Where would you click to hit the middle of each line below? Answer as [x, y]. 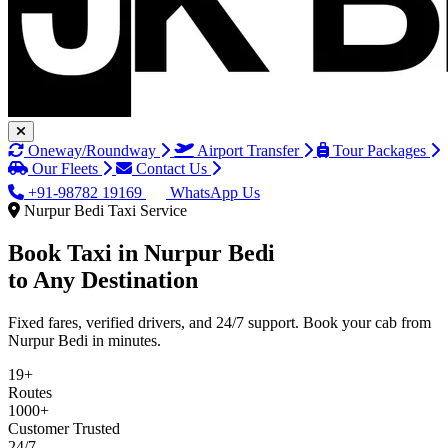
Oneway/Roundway [92, 150]
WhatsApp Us [213, 192]
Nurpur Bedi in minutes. [84, 340]
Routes [30, 392]
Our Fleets [65, 168]
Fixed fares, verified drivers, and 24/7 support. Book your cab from [219, 322]
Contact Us [171, 168]
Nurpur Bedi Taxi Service [103, 210]
